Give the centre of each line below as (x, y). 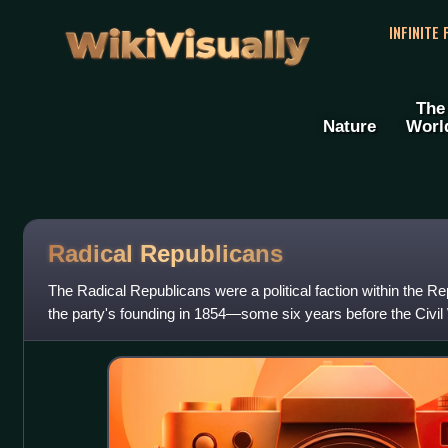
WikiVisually (187, 38)
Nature (349, 126)
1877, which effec (104, 337)
